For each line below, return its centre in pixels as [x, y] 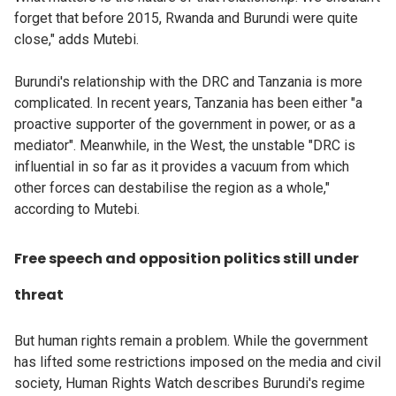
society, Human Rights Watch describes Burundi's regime [190, 383]
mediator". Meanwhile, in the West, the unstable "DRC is [185, 145]
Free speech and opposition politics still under [187, 258]
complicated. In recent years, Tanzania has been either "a [188, 103]
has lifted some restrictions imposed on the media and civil [198, 362]
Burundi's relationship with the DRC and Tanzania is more [188, 81]
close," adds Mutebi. [76, 39]
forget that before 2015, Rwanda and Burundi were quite [186, 18]
